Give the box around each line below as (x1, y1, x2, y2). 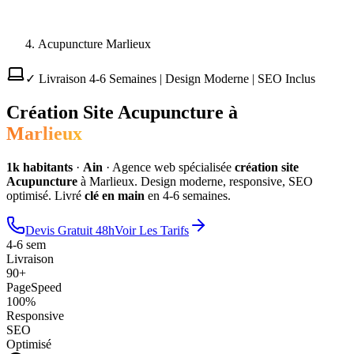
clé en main (85, 188, 145, 202)
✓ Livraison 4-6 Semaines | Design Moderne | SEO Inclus (25, 72, 315, 85)
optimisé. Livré (6, 188, 81, 202)
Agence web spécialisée (112, 160, 232, 174)
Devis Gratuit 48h (25, 223, 115, 237)
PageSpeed (6, 280, 62, 294)
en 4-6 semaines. (145, 188, 231, 202)
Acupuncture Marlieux (38, 37, 151, 51)
